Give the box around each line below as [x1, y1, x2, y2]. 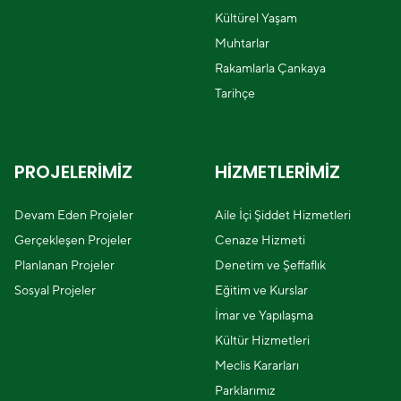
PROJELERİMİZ [14, 159, 132, 184]
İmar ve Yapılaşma [215, 308, 313, 322]
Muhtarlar [215, 36, 269, 50]
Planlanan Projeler [14, 258, 115, 272]
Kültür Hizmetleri [215, 333, 310, 347]
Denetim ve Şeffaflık [215, 258, 326, 272]
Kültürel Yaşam [215, 11, 297, 25]
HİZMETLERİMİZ [215, 159, 340, 184]
